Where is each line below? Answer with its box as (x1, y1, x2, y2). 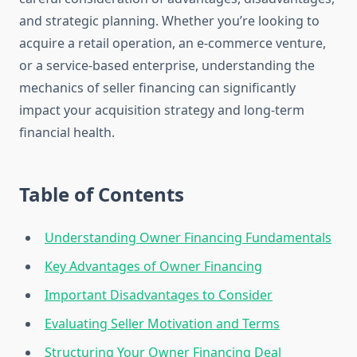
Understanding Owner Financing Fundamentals (45, 229, 331, 247)
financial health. (19, 124, 115, 142)
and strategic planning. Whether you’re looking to (19, 12, 320, 30)
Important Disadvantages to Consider (45, 286, 273, 304)
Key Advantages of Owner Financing (45, 257, 262, 276)
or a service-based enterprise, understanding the (19, 57, 315, 75)
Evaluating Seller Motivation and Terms (45, 315, 280, 333)
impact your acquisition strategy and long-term (19, 101, 304, 120)
